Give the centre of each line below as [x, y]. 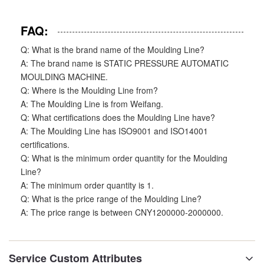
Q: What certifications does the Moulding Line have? [118, 117]
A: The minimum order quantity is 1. [87, 185]
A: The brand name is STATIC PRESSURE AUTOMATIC [125, 63]
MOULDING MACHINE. [64, 77]
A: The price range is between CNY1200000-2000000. [122, 212]
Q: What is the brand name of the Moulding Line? [113, 49]
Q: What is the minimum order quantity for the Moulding [124, 158]
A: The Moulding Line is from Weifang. [92, 104]
